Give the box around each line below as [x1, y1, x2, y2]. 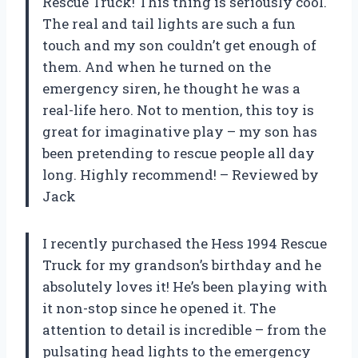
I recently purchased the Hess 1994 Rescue [42, 233, 327, 253]
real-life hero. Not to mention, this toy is [42, 100, 314, 119]
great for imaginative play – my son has [42, 121, 317, 141]
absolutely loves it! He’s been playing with [42, 276, 328, 296]
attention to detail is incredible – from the [42, 320, 326, 339]
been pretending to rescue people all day [42, 143, 315, 162]
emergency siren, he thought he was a [42, 78, 300, 97]
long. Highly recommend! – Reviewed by [42, 165, 319, 184]
